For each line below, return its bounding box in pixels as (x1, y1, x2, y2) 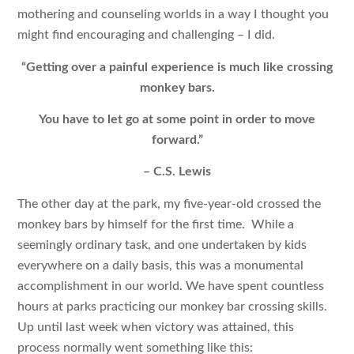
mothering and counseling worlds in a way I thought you (17, 8, 330, 21)
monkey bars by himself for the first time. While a (17, 217, 295, 231)
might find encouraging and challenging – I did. (17, 28, 276, 42)
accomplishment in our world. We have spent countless (17, 279, 325, 292)
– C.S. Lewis (143, 165, 211, 179)
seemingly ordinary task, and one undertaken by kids (17, 238, 307, 251)
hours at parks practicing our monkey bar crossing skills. (17, 299, 331, 313)
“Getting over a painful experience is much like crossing (21, 60, 333, 73)
